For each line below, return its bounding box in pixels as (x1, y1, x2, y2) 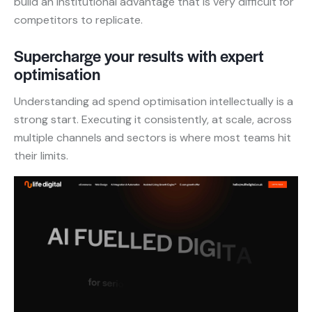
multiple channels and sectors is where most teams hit (14, 130, 291, 145)
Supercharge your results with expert (14, 44, 264, 67)
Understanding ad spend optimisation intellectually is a (14, 93, 293, 109)
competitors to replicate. (14, 12, 143, 27)
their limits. (14, 148, 68, 163)
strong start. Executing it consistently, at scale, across (14, 111, 292, 127)
